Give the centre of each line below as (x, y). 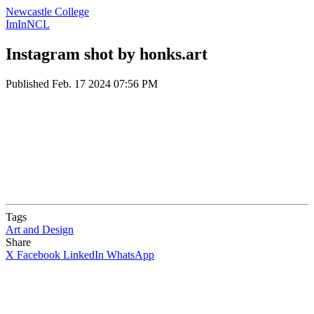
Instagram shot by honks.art (107, 54)
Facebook (39, 254)
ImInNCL (28, 24)
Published (29, 83)
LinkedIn (83, 254)
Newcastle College (47, 12)
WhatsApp (130, 254)
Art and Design (40, 229)
